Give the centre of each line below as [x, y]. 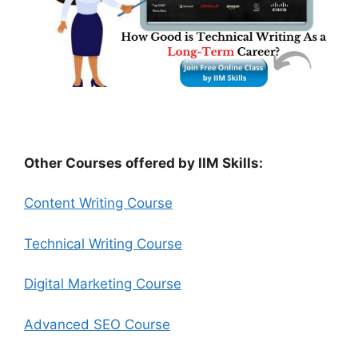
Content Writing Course [98, 203]
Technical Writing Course [103, 243]
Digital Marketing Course [103, 284]
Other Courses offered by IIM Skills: [143, 163]
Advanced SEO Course [97, 324]
